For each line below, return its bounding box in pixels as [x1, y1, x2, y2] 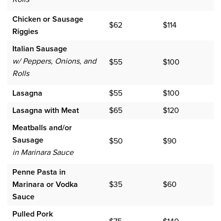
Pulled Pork [12, 209, 53, 219]
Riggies [12, 26, 38, 37]
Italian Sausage [12, 43, 67, 54]
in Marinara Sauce [12, 147, 74, 157]
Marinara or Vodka [12, 179, 78, 189]
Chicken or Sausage [12, 14, 83, 24]
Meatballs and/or [12, 122, 72, 133]
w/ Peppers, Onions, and [12, 56, 96, 66]
